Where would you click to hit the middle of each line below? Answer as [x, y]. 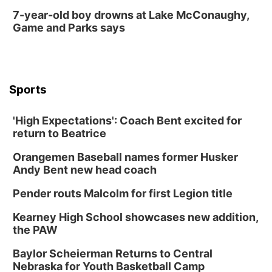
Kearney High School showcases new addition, [135, 217]
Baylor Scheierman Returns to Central [113, 253]
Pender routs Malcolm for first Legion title [123, 193]
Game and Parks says [69, 28]
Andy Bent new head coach [85, 170]
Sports [28, 90]
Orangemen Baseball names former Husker [125, 157]
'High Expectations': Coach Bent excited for [127, 121]
